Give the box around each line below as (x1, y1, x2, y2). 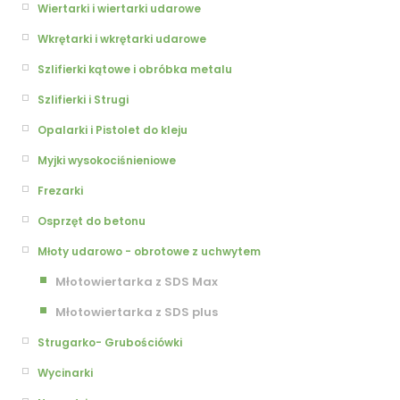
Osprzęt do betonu (37, 213, 146, 229)
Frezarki (37, 183, 83, 198)
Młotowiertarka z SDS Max (55, 273, 218, 290)
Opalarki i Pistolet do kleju (37, 122, 187, 137)
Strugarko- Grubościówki (37, 335, 182, 350)
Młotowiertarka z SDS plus (55, 304, 218, 321)
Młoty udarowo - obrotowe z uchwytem (37, 244, 261, 259)
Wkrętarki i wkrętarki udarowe (37, 31, 206, 46)
